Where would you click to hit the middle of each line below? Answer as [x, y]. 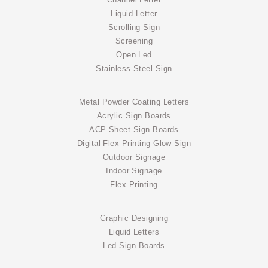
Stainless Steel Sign [134, 69]
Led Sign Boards [134, 246]
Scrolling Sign [134, 28]
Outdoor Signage [134, 158]
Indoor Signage [134, 171]
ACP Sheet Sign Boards [134, 130]
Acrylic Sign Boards [134, 116]
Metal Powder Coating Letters [134, 103]
